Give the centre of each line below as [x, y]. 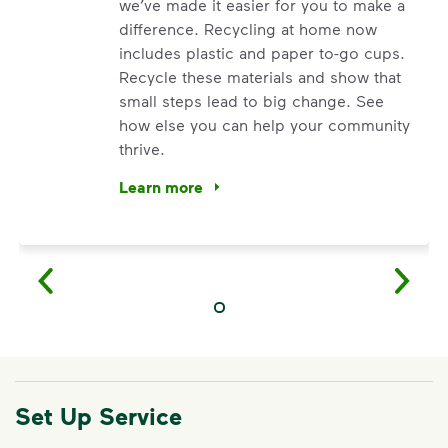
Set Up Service [98, 415]
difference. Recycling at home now [248, 28]
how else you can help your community [264, 124]
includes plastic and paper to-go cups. [262, 52]
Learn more [161, 186]
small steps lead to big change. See [251, 100]
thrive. [142, 148]
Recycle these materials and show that [260, 76]
